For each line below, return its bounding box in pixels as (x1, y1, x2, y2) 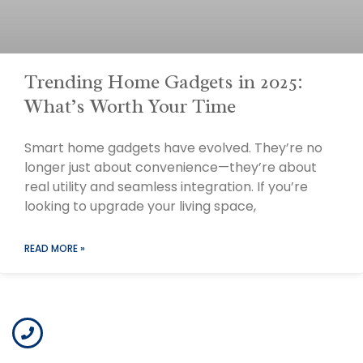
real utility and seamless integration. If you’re (24, 177, 308, 197)
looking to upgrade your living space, (24, 197, 256, 216)
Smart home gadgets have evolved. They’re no (24, 139, 322, 158)
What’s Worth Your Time (24, 94, 236, 119)
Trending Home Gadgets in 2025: (24, 70, 303, 95)
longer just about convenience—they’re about (24, 158, 317, 177)
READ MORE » (24, 241, 85, 256)
